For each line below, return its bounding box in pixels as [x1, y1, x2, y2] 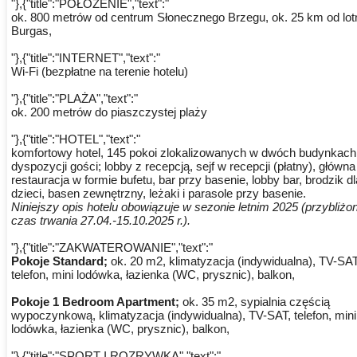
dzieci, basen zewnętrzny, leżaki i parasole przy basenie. [10, 186, 306, 201]
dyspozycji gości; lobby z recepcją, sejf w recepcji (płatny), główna [10, 159, 355, 174]
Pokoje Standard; [10, 254, 111, 269]
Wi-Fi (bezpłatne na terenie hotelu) [10, 65, 188, 79]
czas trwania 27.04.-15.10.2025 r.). [10, 214, 190, 228]
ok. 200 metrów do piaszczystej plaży [10, 105, 207, 120]
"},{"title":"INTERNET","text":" [10, 51, 160, 65]
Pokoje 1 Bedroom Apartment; [10, 295, 182, 309]
